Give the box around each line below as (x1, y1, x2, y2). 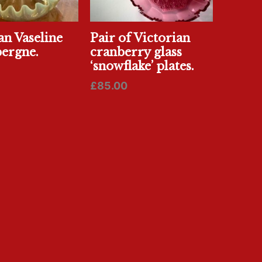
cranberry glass (89, 45, 182, 60)
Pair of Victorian (89, 31, 190, 46)
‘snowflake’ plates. (89, 59, 194, 74)
